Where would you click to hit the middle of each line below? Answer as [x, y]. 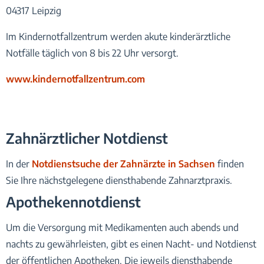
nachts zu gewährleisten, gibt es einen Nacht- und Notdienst [131, 244]
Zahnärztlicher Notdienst [87, 138]
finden [230, 164]
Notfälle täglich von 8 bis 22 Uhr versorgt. [92, 53]
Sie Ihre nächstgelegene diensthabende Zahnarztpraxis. [119, 180]
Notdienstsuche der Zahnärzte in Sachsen [123, 164]
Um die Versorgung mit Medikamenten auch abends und [122, 227]
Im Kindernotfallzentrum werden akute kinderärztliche [118, 36]
